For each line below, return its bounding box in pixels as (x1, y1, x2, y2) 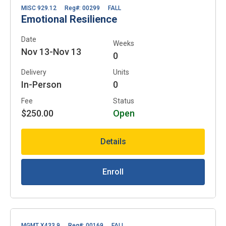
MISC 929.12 (21, 4, 56, 12)
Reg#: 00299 (65, 4, 100, 12)
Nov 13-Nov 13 (21, 46, 81, 57)
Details (100, 136, 126, 146)
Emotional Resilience (21, 13, 117, 25)
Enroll (102, 166, 124, 177)
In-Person (21, 79, 62, 90)
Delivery (21, 68, 46, 76)
